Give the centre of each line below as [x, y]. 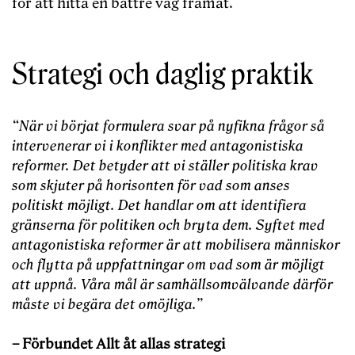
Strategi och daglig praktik [162, 75]
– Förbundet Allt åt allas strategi [118, 345]
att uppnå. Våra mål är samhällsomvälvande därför [172, 285]
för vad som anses [234, 186]
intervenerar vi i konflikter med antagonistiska [158, 147]
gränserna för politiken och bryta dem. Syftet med [168, 226]
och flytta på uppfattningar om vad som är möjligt [168, 265]
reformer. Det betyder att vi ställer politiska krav [165, 166]
